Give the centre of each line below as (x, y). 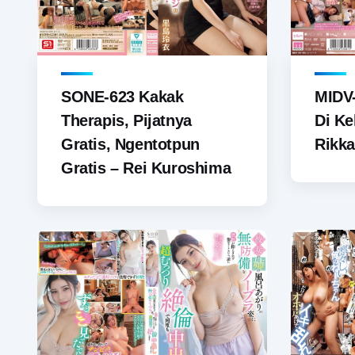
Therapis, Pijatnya (126, 121)
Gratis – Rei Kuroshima (146, 168)
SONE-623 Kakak (122, 97)
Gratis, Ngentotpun (130, 145)
